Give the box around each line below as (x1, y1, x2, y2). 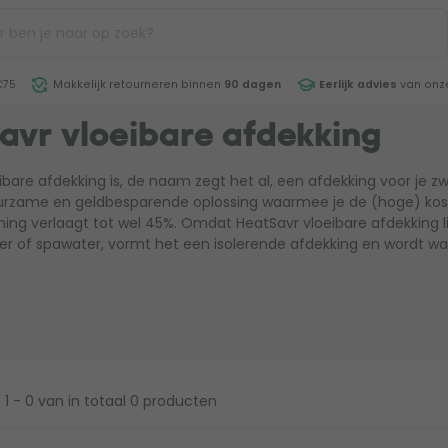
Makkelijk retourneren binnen (50, 77, 224, 92)
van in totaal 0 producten (37, 391, 217, 411)
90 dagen (224, 77, 281, 92)
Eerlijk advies (318, 77, 397, 92)
